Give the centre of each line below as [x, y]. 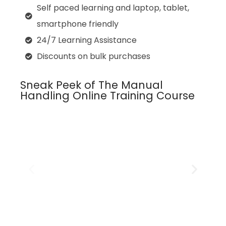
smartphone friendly [77, 24]
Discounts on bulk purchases [93, 56]
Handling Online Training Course [107, 96]
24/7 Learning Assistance [87, 40]
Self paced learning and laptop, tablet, [113, 8]
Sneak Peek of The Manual [92, 85]
